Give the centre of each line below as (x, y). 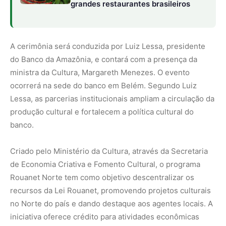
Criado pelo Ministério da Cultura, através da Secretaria (109, 151)
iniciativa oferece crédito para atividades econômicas (105, 217)
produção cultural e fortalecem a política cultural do (102, 112)
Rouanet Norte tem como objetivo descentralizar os (102, 178)
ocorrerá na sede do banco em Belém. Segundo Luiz (103, 86)
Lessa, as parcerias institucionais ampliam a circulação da (112, 99)
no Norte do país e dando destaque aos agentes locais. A (111, 204)
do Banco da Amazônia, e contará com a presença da (104, 60)
